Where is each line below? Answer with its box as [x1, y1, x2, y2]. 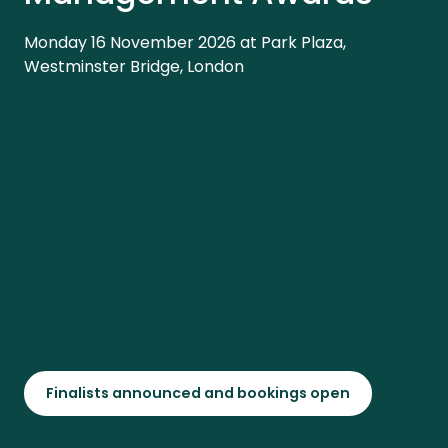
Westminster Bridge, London [24, 54, 244, 78]
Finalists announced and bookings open [46, 383, 350, 404]
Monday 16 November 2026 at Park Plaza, [24, 30, 346, 54]
